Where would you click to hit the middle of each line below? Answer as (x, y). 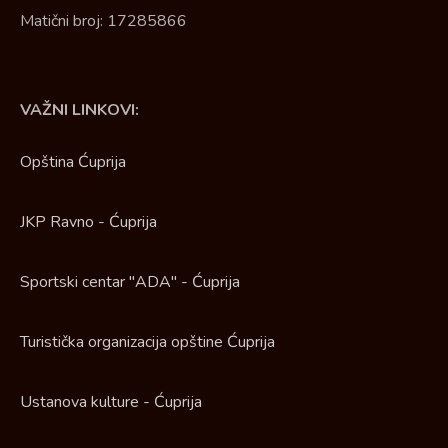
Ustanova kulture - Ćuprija (111, 401)
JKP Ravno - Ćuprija (88, 221)
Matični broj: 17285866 (103, 21)
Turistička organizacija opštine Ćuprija (147, 341)
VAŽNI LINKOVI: (79, 110)
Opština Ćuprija (73, 161)
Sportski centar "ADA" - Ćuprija (130, 281)
